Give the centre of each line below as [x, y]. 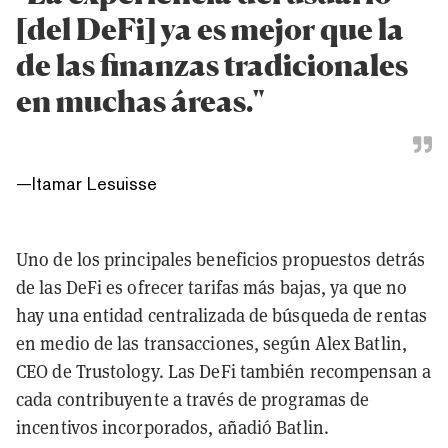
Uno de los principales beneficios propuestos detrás [221, 260]
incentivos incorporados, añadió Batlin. [172, 428]
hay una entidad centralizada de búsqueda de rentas [222, 316]
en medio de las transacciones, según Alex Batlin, [211, 344]
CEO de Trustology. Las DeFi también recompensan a [223, 372]
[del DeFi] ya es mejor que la [210, 28]
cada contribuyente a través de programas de [193, 400]
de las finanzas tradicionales [212, 64]
